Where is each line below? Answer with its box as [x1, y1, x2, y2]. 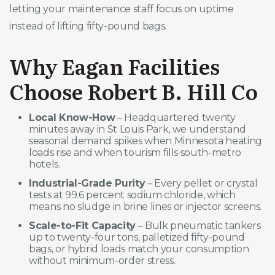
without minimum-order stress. [29, 255, 176, 267]
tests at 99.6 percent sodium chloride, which [29, 189, 236, 201]
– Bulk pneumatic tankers [136, 220, 261, 232]
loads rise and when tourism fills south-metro [29, 147, 242, 159]
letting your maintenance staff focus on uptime [9, 2, 234, 15]
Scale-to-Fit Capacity [29, 220, 136, 232]
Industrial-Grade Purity [29, 177, 145, 190]
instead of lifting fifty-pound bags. [9, 20, 167, 32]
